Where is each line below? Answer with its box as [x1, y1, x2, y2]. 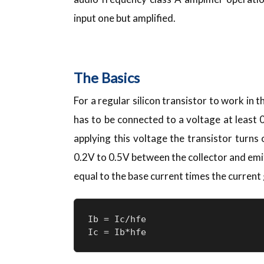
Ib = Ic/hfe [87, 213, 146, 225]
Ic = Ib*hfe [87, 226, 146, 237]
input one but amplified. [74, 11, 176, 24]
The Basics [74, 68, 140, 86]
